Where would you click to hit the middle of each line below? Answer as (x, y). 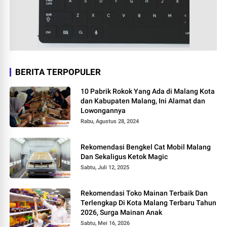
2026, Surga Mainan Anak (122, 212)
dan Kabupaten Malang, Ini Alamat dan (143, 101)
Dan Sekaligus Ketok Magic (124, 156)
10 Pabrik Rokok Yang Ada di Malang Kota (148, 91)
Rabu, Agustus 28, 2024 (110, 121)
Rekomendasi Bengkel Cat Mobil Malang (146, 147)
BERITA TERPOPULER (58, 72)
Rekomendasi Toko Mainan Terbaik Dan (144, 193)
